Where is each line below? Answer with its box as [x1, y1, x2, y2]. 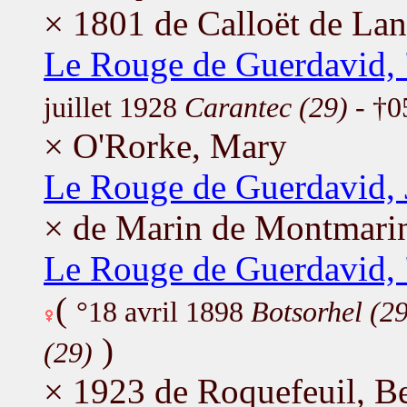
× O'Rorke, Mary [44, 125, 287, 165]
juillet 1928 [44, 91, 184, 124]
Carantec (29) [184, 91, 348, 124]
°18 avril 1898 [76, 295, 251, 328]
